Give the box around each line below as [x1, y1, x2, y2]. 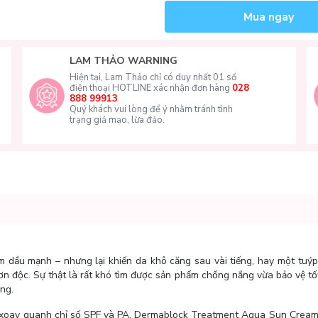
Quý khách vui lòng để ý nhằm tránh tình [69, 103, 233, 116]
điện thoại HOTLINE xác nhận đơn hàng [69, 82, 232, 94]
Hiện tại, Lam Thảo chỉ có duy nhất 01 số [69, 71, 236, 84]
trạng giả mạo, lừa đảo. [69, 114, 165, 126]
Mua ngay [243, 9, 295, 25]
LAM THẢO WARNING [69, 54, 177, 67]
